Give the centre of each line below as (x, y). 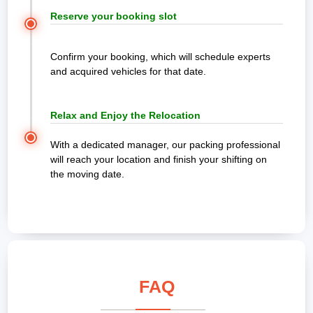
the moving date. (87, 174)
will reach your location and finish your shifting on (158, 160)
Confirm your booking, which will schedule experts (160, 57)
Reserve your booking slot (113, 16)
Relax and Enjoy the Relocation (125, 116)
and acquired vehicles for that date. (128, 72)
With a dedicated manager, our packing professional (165, 145)
